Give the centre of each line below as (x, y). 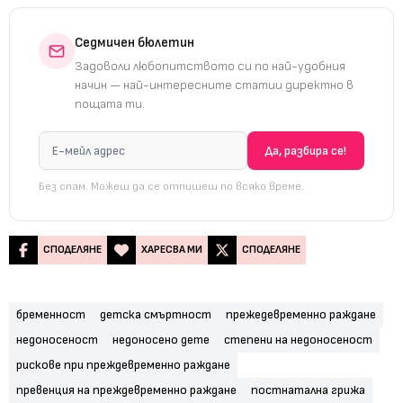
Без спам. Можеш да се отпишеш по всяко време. (171, 186)
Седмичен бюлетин (134, 42)
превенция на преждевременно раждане (126, 390)
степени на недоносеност (298, 339)
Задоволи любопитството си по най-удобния (210, 66)
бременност (51, 314)
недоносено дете (161, 339)
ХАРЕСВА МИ (172, 249)
